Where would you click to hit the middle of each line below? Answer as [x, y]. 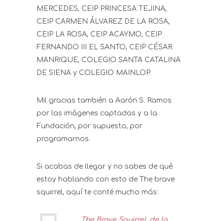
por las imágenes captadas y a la [97, 113]
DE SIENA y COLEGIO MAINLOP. [94, 73]
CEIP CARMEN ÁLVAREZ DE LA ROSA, [103, 22]
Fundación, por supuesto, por [90, 126]
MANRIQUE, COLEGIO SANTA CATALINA [109, 60]
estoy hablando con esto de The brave [106, 180]
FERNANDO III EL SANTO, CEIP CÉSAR [104, 47]
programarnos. [63, 139]
